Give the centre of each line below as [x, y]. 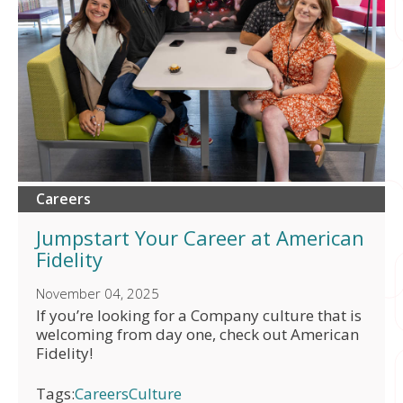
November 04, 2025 [98, 293]
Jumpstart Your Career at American [200, 237]
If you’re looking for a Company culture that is [199, 315]
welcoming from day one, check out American [197, 334]
